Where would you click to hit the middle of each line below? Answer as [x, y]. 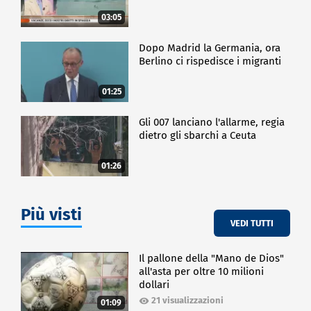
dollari [154, 285]
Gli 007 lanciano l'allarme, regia [212, 123]
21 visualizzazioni [188, 301]
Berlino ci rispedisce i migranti [210, 61]
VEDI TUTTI [252, 223]
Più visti [51, 215]
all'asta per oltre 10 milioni [202, 272]
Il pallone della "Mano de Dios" [212, 259]
